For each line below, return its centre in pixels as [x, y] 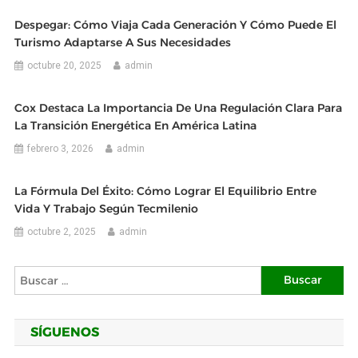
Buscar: [281, 274]
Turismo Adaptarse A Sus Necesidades [123, 42]
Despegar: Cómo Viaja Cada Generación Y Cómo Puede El [176, 24]
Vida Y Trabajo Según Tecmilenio [107, 208]
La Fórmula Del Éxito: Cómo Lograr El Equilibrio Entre [166, 191]
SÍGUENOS [64, 332]
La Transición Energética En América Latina [136, 125]
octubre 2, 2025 [62, 231]
